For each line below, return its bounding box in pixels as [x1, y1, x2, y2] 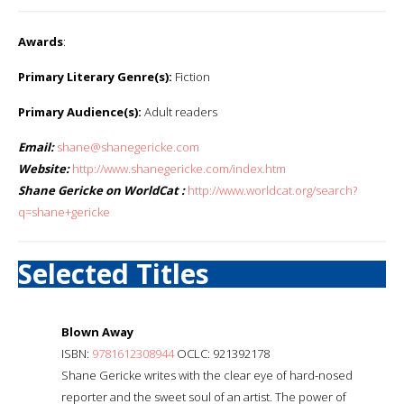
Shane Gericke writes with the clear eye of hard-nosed [61, 366, 353, 383]
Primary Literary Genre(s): [18, 68, 172, 85]
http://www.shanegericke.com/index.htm [72, 160, 286, 177]
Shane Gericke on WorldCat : [18, 181, 185, 198]
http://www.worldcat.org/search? [188, 181, 357, 198]
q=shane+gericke [18, 203, 110, 220]
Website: [18, 160, 69, 177]
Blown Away [61, 323, 133, 340]
